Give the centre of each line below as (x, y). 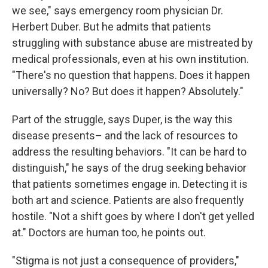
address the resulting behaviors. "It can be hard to (129, 152)
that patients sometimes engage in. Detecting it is (130, 184)
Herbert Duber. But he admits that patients (112, 27)
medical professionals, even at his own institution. (130, 59)
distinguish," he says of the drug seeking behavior (129, 168)
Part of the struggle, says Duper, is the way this (122, 119)
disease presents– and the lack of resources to (125, 135)
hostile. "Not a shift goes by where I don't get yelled (133, 216)
